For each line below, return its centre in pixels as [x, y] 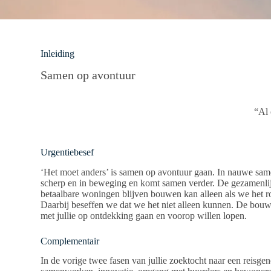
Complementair [70, 241]
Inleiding [58, 54]
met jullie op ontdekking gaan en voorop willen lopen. [144, 215]
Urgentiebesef [67, 152]
